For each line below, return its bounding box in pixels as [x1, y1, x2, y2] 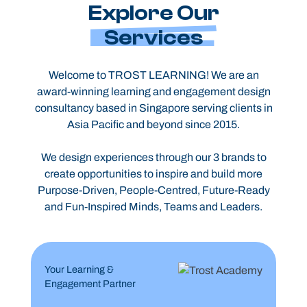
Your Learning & [44, 264, 114, 275]
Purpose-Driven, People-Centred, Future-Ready [37, 184, 270, 197]
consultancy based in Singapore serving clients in [34, 102, 273, 114]
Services [104, 25, 203, 51]
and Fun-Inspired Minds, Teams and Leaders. [45, 201, 262, 213]
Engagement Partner [44, 278, 136, 290]
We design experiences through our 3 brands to [40, 151, 267, 164]
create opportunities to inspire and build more [45, 168, 262, 180]
